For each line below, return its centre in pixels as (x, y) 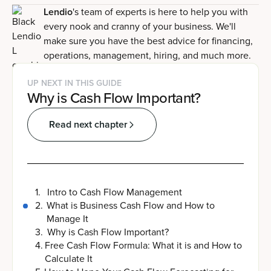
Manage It (67, 219)
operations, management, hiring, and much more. (147, 56)
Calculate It (69, 259)
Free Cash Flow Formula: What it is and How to (144, 246)
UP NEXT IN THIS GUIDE (74, 83)
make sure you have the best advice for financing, (148, 41)
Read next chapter (88, 125)
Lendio (58, 12)
